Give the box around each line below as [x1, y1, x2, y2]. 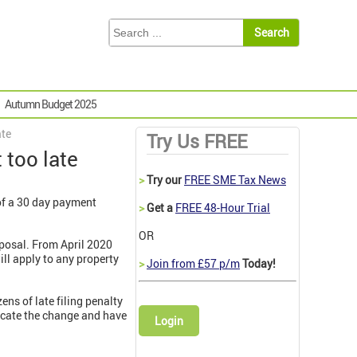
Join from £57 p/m [147, 256, 240, 272]
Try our [144, 172, 184, 188]
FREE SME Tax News [184, 172, 286, 188]
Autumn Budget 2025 [5, 96, 96, 112]
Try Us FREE [147, 129, 247, 155]
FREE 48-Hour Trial [175, 200, 270, 216]
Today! [240, 256, 276, 272]
